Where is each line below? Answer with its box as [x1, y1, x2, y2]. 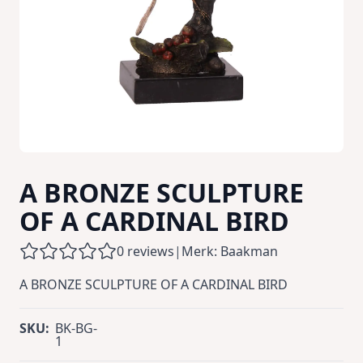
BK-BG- [54, 319, 97, 337]
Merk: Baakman [181, 242, 278, 260]
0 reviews [117, 242, 174, 260]
